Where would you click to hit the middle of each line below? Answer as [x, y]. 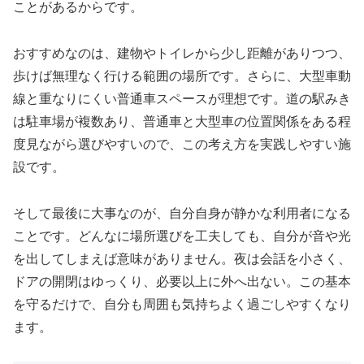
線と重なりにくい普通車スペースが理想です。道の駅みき [182, 98]
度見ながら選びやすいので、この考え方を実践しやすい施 [182, 144]
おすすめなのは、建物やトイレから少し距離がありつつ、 [182, 53]
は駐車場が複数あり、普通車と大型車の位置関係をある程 [182, 121]
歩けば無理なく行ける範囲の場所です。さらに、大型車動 [182, 76]
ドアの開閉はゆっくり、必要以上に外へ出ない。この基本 [182, 281]
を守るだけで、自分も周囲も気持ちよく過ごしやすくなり [182, 304]
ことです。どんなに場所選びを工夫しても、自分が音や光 [182, 236]
